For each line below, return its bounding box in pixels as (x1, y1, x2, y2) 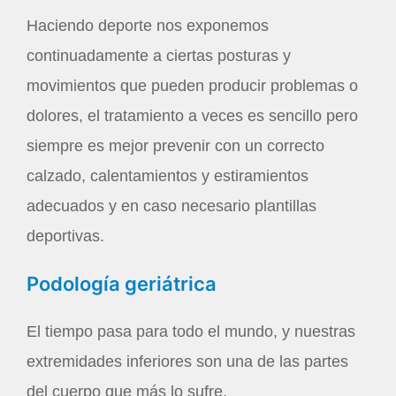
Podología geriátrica (27, 272, 217, 296)
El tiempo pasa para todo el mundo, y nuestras (27, 323, 355, 341)
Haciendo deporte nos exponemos (27, 16, 269, 34)
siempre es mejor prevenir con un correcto (27, 136, 324, 155)
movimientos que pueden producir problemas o (27, 76, 358, 95)
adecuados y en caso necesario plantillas (27, 196, 316, 215)
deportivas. (27, 226, 104, 245)
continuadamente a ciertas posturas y (27, 46, 291, 65)
